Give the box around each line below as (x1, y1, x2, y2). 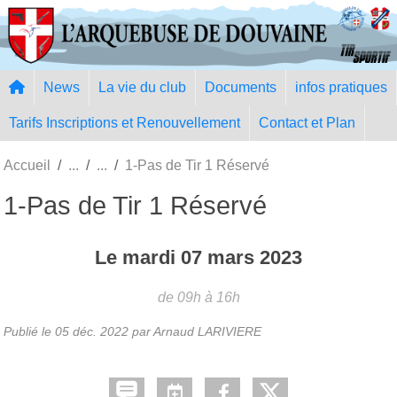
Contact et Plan (259, 114, 355, 130)
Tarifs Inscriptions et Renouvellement (9, 114, 240, 130)
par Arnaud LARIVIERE (128, 323, 261, 339)
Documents (205, 79, 276, 95)
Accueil (4, 157, 51, 173)
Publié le (4, 323, 55, 339)
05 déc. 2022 (55, 323, 128, 339)
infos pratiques (295, 79, 387, 95)
